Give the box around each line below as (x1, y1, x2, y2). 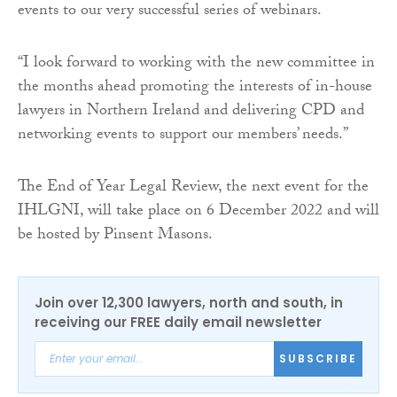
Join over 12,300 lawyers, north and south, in (35, 292, 343, 312)
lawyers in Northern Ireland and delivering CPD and (18, 97, 364, 126)
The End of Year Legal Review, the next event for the (18, 174, 369, 202)
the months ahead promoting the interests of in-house (18, 74, 372, 102)
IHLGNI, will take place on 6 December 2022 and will (18, 198, 379, 226)
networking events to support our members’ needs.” (18, 121, 348, 150)
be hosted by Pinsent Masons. (18, 222, 213, 250)
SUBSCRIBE (279, 351, 357, 367)
